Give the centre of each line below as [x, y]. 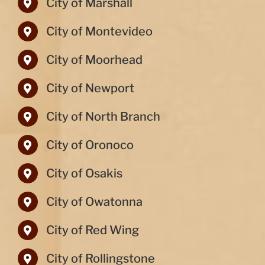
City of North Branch [103, 117]
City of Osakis [84, 174]
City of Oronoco [90, 145]
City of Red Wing [92, 230]
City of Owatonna [94, 202]
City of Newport [90, 88]
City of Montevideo [99, 32]
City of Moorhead [94, 60]
